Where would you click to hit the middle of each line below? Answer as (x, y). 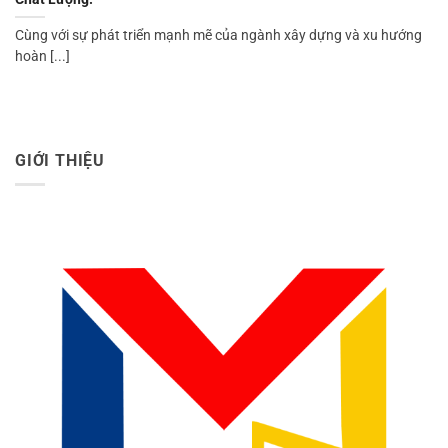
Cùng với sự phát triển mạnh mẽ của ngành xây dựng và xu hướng (218, 35)
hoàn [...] (42, 56)
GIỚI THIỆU (60, 160)
